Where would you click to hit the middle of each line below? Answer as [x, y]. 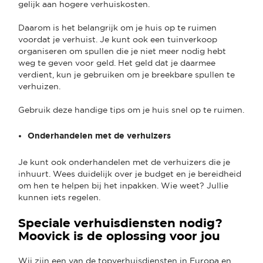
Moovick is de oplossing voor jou [119, 236]
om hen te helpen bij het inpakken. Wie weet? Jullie [123, 185]
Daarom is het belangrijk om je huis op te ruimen [117, 27]
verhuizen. [41, 86]
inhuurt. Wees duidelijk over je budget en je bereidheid [130, 173]
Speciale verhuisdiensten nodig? [120, 223]
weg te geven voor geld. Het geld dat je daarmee [117, 63]
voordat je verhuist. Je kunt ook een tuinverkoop [118, 39]
